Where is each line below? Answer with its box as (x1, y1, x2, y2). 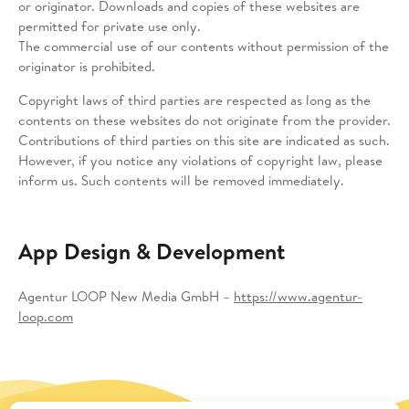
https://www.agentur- (234, 287, 362, 306)
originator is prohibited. (18, 57, 155, 76)
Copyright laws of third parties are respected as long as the (18, 90, 371, 110)
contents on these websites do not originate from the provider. (18, 110, 391, 130)
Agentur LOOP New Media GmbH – (18, 287, 234, 306)
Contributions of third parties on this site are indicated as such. (18, 131, 390, 150)
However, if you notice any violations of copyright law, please (18, 151, 383, 170)
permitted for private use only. (18, 16, 201, 36)
